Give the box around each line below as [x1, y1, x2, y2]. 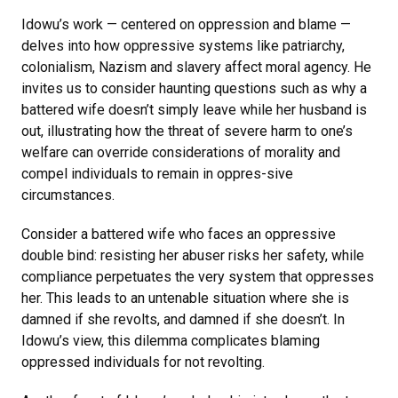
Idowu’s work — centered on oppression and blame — [21, 15, 351, 33]
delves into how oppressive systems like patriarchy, [21, 36, 345, 54]
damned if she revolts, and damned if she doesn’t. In [21, 310, 345, 328]
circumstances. [21, 186, 118, 203]
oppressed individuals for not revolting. [21, 353, 268, 370]
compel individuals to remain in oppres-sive [21, 164, 293, 182]
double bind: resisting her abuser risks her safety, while [21, 246, 364, 264]
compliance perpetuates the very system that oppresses [21, 267, 374, 285]
